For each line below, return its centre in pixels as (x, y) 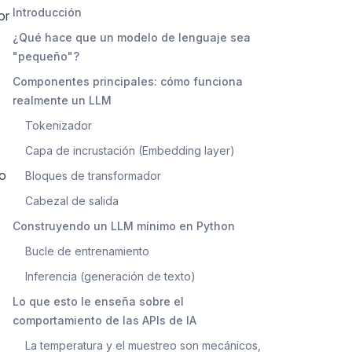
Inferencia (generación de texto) (110, 276)
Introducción (47, 12)
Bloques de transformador (93, 175)
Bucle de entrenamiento (87, 251)
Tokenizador (59, 125)
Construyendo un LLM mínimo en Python (124, 225)
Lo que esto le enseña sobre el (98, 301)
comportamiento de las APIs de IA (104, 320)
